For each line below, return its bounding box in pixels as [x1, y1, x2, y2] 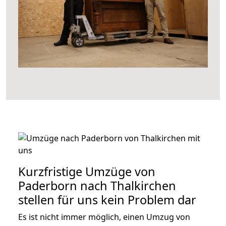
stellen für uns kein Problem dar [18, 192, 196, 208]
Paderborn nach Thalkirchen [18, 178, 176, 194]
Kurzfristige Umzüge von [18, 163, 155, 180]
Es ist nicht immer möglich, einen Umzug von [18, 211, 190, 223]
